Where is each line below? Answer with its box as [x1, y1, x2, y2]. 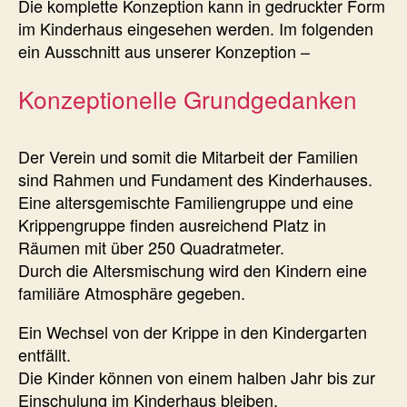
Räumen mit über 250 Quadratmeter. [18, 234, 284, 259]
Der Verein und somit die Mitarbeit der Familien [18, 144, 358, 168]
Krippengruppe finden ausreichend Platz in [18, 212, 326, 236]
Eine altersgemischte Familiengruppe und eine [18, 189, 353, 213]
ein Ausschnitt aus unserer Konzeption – [18, 38, 310, 63]
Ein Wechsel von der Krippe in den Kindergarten [18, 319, 367, 343]
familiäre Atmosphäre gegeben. [18, 280, 245, 304]
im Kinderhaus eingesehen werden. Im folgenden [18, 15, 373, 40]
